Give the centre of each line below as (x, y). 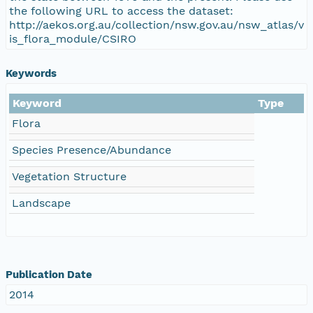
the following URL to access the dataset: (121, 10)
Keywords (31, 73)
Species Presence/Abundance (92, 150)
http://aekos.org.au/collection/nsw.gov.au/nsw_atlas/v (156, 24)
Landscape (41, 203)
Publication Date (49, 274)
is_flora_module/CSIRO (73, 38)
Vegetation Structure (69, 176)
